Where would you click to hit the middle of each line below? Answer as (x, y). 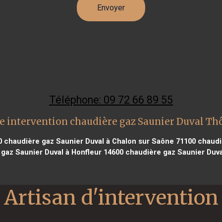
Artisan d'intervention (111, 197)
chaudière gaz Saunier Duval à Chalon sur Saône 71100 (99, 141)
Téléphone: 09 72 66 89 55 (111, 100)
